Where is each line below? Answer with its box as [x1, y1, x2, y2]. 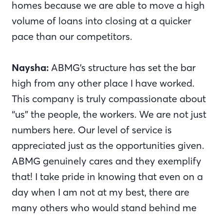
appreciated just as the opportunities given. [12, 139, 204, 151]
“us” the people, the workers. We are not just [12, 108, 206, 120]
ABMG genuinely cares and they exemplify [12, 154, 201, 167]
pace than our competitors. [12, 30, 132, 42]
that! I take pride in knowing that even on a [12, 170, 203, 182]
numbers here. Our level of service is [12, 123, 172, 136]
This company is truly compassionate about [12, 92, 206, 105]
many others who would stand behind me [12, 201, 197, 214]
